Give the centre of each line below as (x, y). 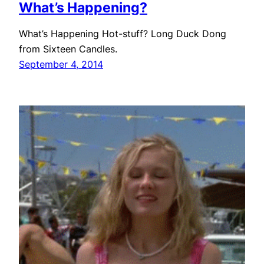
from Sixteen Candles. (68, 49)
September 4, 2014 (61, 65)
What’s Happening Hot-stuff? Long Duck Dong (123, 34)
